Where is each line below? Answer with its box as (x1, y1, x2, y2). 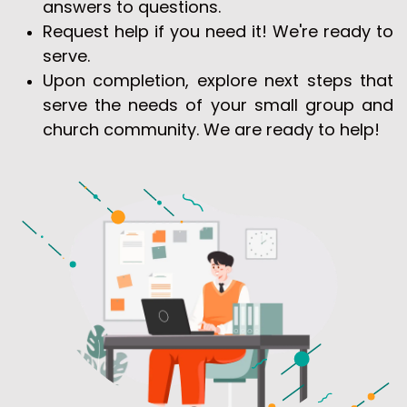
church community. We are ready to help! (43, 117, 380, 141)
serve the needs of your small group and (43, 93, 393, 116)
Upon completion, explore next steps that (43, 68, 393, 92)
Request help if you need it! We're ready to (43, 19, 393, 43)
